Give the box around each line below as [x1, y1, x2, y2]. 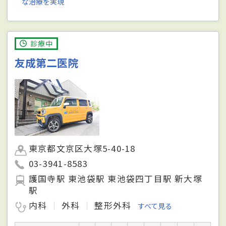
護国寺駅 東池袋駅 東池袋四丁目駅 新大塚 [29, 173, 202, 185]
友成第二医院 [15, 54, 79, 70]
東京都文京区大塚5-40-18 [29, 142, 136, 155]
